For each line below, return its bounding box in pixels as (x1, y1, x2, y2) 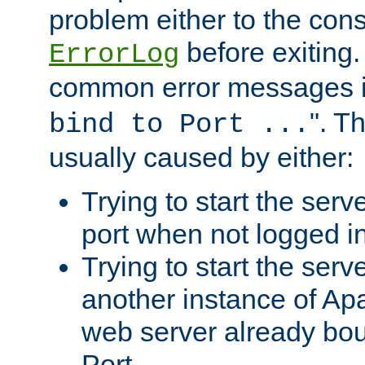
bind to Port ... (49, 109, 310, 141)
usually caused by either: (49, 142, 354, 174)
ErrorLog (49, 39, 179, 71)
